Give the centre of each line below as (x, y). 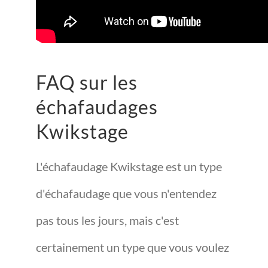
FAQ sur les (87, 82)
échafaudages (97, 107)
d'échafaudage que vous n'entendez (126, 193)
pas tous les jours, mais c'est (107, 220)
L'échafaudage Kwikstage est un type (129, 166)
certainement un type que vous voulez (133, 247)
